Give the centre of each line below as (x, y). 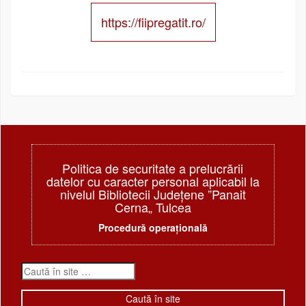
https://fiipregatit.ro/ (153, 22)
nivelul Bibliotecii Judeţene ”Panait (153, 194)
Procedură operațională (153, 227)
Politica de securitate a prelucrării (153, 168)
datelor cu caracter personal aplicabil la (153, 181)
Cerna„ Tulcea (153, 207)
